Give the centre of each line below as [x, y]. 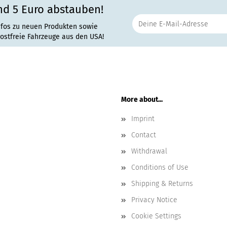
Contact [144, 135]
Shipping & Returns [162, 184]
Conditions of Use [160, 167]
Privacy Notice [154, 200]
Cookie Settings [156, 216]
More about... [142, 100]
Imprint [143, 119]
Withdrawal [149, 151]
